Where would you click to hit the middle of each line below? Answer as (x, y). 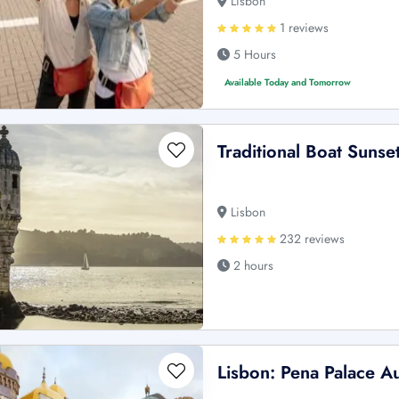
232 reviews (311, 238)
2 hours (252, 265)
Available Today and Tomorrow (288, 82)
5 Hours (253, 54)
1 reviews (303, 27)
